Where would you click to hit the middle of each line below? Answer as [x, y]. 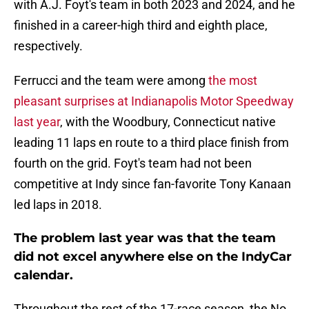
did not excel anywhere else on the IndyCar [153, 257]
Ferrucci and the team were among [111, 81]
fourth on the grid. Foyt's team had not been [133, 163]
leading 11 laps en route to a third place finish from [151, 143]
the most [233, 81]
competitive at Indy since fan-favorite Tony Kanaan [152, 184]
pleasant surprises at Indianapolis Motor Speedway [154, 101]
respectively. [48, 46]
